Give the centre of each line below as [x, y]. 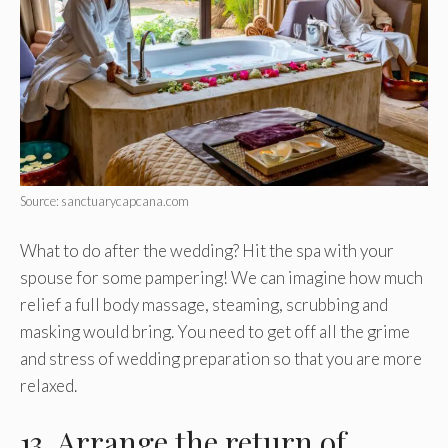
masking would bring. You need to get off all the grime [215, 331]
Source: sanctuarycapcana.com [104, 201]
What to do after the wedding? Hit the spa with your [207, 250]
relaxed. [48, 385]
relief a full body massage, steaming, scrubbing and [204, 304]
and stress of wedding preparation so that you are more [221, 358]
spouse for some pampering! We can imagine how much [221, 277]
